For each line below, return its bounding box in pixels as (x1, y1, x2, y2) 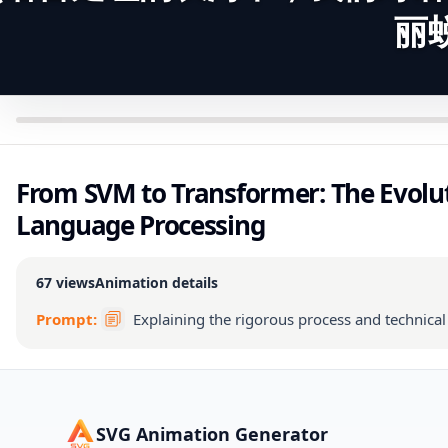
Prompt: (36, 309, 101, 329)
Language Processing (16, 207, 265, 243)
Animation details (95, 273, 218, 292)
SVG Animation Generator (96, 422, 328, 446)
